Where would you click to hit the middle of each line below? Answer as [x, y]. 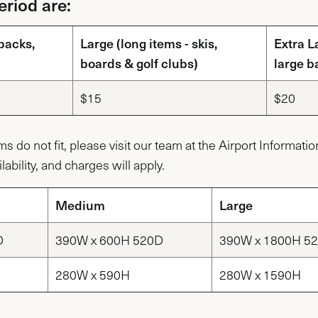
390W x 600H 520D [109, 240]
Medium [80, 204]
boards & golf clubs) [139, 62]
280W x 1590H [260, 274]
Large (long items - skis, [149, 43]
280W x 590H [93, 274]
